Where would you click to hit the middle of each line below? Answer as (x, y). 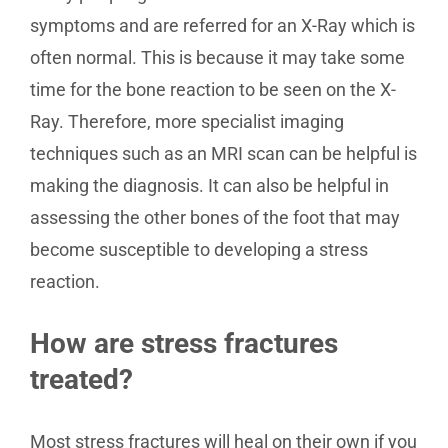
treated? (81, 379)
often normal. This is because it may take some (217, 57)
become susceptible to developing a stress (199, 249)
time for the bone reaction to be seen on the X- (213, 89)
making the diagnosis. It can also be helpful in (209, 185)
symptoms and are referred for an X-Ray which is (222, 25)
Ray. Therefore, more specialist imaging (187, 121)
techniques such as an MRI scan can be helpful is (223, 153)
